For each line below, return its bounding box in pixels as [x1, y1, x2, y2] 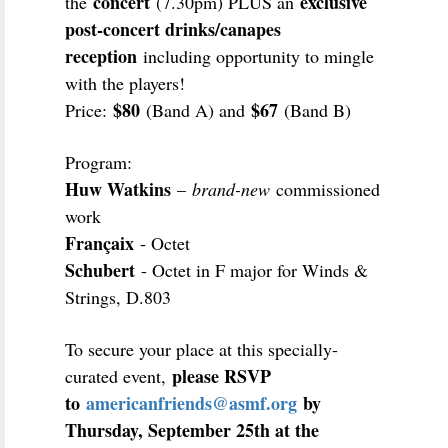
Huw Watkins [65, 175, 171, 202]
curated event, [65, 363, 172, 388]
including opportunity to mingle [137, 43, 374, 68]
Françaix [65, 229, 134, 256]
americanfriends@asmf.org [86, 389, 297, 416]
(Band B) [278, 97, 351, 122]
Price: [65, 97, 113, 122]
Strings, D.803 [65, 284, 171, 309]
